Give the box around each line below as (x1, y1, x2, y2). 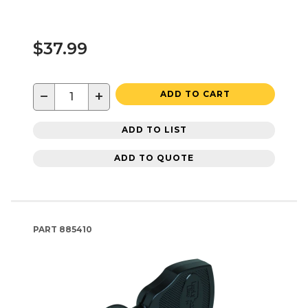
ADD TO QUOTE (114, 153, 194, 164)
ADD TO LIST (121, 124, 187, 135)
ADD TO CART (160, 88, 230, 99)
